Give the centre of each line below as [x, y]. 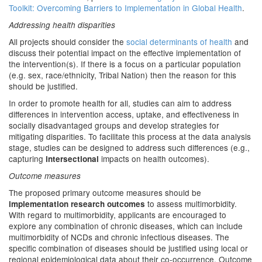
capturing [27, 158]
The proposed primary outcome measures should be [105, 192]
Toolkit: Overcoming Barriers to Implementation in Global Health [125, 8]
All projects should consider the [68, 42]
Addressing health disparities [62, 25]
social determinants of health [179, 42]
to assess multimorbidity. [191, 204]
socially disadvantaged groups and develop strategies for [114, 125]
